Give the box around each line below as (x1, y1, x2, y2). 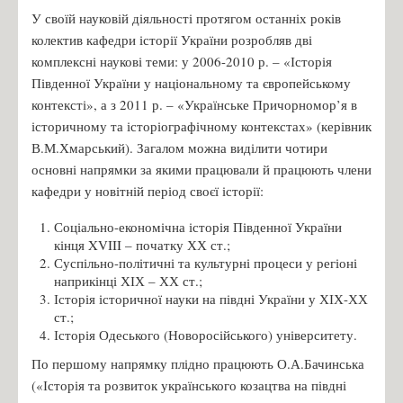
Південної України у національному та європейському (31, 73, 351, 92)
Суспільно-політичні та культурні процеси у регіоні (54, 253, 357, 272)
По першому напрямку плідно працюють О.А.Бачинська (31, 354, 364, 372)
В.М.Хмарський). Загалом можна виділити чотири (31, 138, 327, 157)
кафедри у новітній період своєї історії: (31, 181, 264, 200)
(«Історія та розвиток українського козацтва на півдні (31, 375, 346, 394)
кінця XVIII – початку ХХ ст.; (54, 235, 230, 254)
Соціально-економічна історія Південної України (54, 217, 342, 236)
